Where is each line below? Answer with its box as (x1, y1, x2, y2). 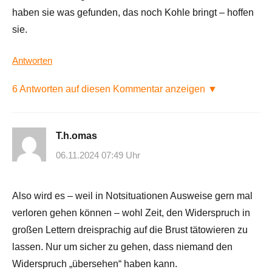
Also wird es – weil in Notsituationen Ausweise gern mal (12, 190, 253, 201)
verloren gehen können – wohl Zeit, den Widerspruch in (12, 207, 250, 218)
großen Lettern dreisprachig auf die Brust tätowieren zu (12, 224, 248, 235)
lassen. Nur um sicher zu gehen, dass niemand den (12, 241, 233, 252)
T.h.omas (56, 131, 97, 141)
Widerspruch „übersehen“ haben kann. (12, 258, 177, 269)
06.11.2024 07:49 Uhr (56, 149, 140, 160)
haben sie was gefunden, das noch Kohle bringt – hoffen (12, 7, 254, 18)
